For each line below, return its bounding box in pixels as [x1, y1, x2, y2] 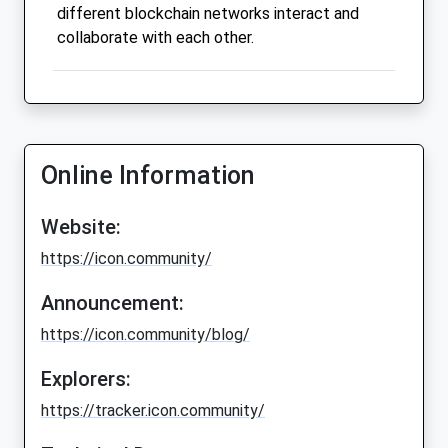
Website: [41, 215, 121, 240]
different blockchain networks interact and [57, 4, 359, 24]
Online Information [41, 161, 255, 191]
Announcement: [41, 291, 184, 316]
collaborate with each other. [57, 28, 254, 48]
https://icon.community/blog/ [41, 325, 250, 345]
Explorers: [41, 367, 131, 392]
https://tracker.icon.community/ [41, 401, 265, 421]
